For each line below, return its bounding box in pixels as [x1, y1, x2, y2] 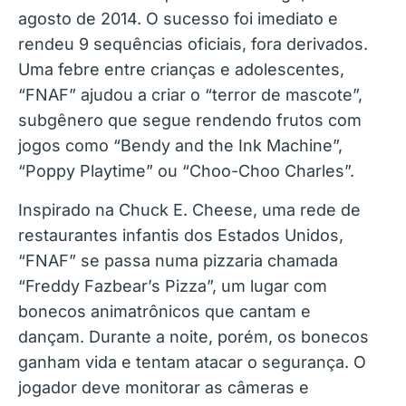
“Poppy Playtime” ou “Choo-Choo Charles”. [18, 161, 354, 181]
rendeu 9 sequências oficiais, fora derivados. [18, 34, 368, 54]
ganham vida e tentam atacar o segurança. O [18, 352, 366, 372]
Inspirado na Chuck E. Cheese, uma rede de [18, 199, 361, 219]
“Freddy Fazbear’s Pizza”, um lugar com [18, 275, 327, 295]
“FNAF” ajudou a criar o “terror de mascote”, [18, 85, 362, 105]
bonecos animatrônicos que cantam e [18, 301, 311, 321]
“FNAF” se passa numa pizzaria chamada [18, 250, 338, 270]
